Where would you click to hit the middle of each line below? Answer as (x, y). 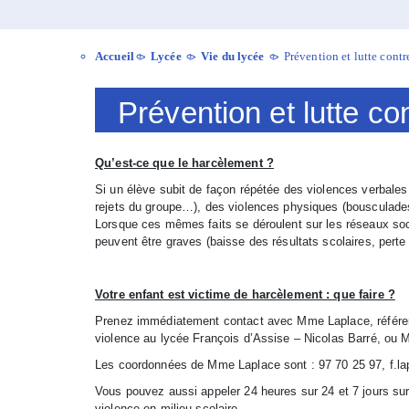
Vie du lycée (234, 56)
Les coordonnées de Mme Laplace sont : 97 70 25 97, (242, 365)
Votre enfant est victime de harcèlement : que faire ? (245, 294)
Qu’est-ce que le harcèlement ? (184, 163)
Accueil (115, 56)
